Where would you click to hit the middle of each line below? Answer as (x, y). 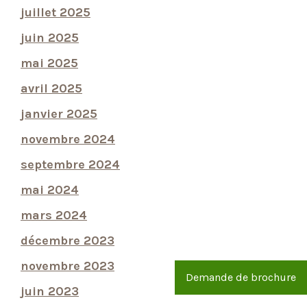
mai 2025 (49, 63)
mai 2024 (50, 190)
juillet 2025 (56, 12)
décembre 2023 (67, 241)
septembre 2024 (70, 164)
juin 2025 (50, 38)
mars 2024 (54, 215)
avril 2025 (51, 88)
